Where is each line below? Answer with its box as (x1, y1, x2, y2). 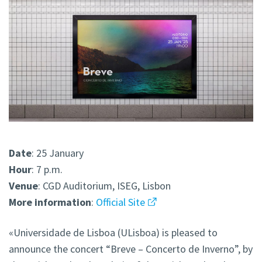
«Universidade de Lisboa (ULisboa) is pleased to (9, 226, 218, 240)
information (35, 195, 91, 209)
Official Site (96, 195, 145, 209)
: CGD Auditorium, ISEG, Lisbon (38, 179, 171, 193)
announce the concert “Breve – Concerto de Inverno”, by (9, 242, 253, 256)
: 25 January (32, 146, 84, 160)
